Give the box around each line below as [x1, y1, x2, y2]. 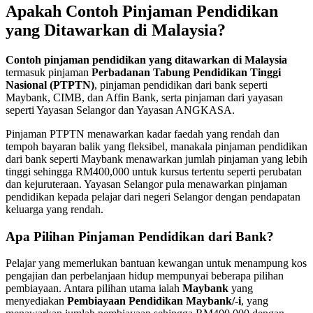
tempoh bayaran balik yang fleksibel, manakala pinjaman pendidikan [6, 140, 307, 152]
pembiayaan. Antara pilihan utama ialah [6, 282, 182, 295]
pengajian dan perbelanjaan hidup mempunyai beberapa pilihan [6, 270, 284, 282]
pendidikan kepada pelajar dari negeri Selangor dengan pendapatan [6, 190, 300, 203]
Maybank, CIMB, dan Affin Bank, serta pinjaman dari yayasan [6, 91, 283, 103]
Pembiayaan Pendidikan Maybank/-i [67, 295, 241, 307]
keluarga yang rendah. [6, 203, 103, 215]
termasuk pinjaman [6, 66, 92, 78]
